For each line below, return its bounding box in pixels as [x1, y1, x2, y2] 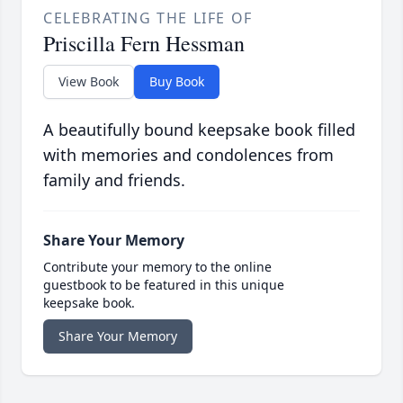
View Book [58, 73, 119, 91]
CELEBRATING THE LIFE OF [43, 8, 253, 29]
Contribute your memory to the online [43, 258, 272, 276]
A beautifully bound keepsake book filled [43, 119, 355, 141]
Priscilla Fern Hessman [43, 29, 245, 58]
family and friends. [43, 169, 185, 192]
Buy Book [149, 73, 204, 91]
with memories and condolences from [43, 144, 334, 166]
